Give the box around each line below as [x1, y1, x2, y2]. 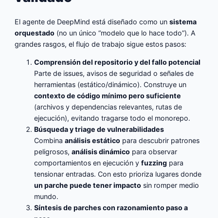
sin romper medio [141, 181, 200, 190]
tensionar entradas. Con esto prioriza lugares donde [34, 170, 202, 179]
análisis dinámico [72, 147, 130, 156]
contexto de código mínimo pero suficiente [34, 91, 182, 100]
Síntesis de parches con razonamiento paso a [34, 203, 188, 212]
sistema [169, 17, 197, 26]
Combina [34, 136, 65, 145]
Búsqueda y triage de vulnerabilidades [34, 125, 164, 134]
